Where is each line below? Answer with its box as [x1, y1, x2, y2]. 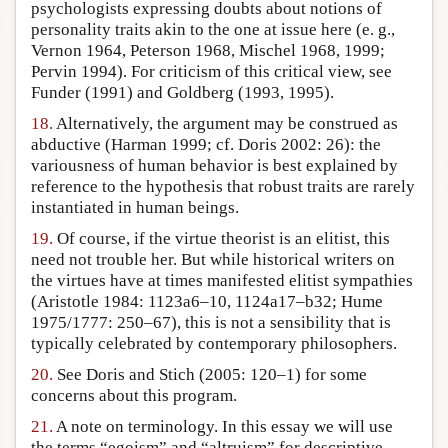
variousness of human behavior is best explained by [31, 156, 398, 176]
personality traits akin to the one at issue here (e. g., [31, 20, 395, 40]
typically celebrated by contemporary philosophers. [31, 334, 397, 354]
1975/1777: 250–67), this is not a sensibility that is [31, 313, 391, 333]
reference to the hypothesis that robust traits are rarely [31, 177, 415, 197]
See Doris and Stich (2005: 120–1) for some [53, 365, 367, 385]
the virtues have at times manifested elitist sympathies [31, 271, 413, 291]
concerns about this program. [31, 386, 237, 406]
